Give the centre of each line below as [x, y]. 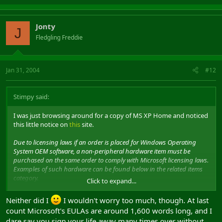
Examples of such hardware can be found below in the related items [108, 169]
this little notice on [41, 124]
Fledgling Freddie [59, 37]
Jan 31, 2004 [23, 70]
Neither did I [28, 200]
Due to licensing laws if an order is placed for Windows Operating [105, 142]
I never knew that [40, 197]
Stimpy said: [31, 96]
